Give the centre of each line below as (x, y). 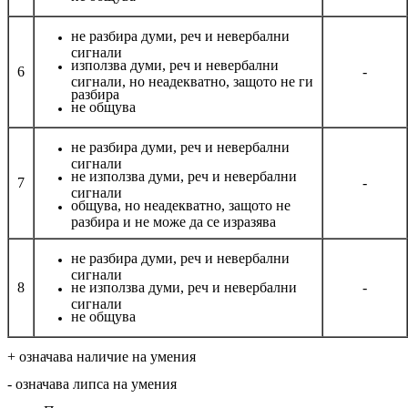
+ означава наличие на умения (102, 356)
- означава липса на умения (96, 383)
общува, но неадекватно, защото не (181, 205)
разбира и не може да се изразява (173, 220)
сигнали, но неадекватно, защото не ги (192, 80)
